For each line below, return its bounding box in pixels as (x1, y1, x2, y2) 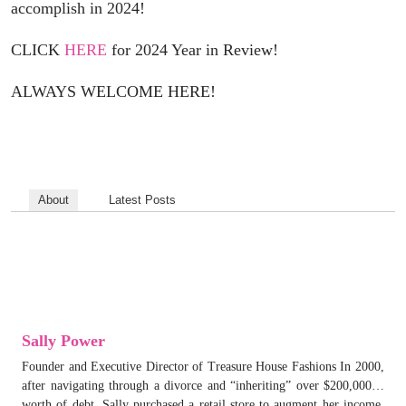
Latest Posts (109, 192, 176, 207)
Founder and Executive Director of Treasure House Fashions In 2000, (22, 359, 384, 373)
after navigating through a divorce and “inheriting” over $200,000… (22, 378, 384, 392)
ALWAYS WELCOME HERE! (11, 82, 216, 101)
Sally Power (22, 331, 105, 350)
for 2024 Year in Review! (107, 40, 278, 59)
